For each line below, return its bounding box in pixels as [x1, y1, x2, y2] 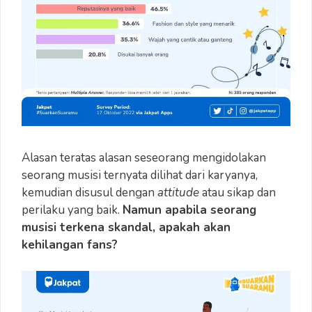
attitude [157, 184, 199, 201]
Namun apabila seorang [123, 201, 256, 218]
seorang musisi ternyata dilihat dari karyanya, [22, 166, 258, 183]
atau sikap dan [199, 184, 276, 201]
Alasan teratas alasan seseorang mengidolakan [22, 149, 266, 166]
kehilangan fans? [22, 236, 118, 253]
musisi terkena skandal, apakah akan [22, 219, 231, 235]
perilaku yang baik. [22, 201, 123, 218]
